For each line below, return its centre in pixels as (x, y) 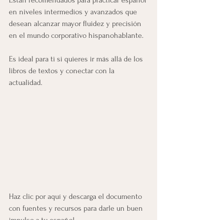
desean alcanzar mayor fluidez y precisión (76, 23)
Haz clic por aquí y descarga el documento (76, 196)
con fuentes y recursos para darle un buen (77, 208)
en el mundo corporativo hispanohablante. (76, 35)
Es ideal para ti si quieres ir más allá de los (77, 59)
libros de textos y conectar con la (63, 70)
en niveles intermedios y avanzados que (74, 12)
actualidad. (26, 82)
